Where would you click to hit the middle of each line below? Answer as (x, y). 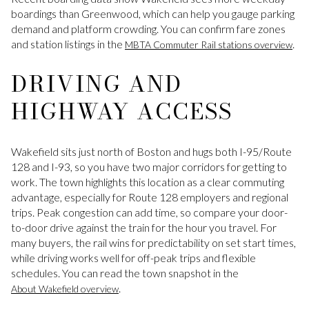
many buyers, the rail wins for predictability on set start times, (153, 242)
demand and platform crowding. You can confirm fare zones (148, 29)
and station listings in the (68, 44)
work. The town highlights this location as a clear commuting (148, 181)
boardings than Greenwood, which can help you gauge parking (153, 14)
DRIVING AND (97, 84)
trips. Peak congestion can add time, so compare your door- (149, 212)
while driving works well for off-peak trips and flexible (133, 257)
